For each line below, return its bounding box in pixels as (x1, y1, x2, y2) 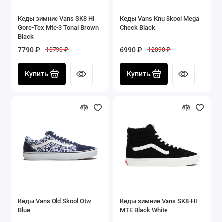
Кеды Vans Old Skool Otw (18, 197, 91, 205)
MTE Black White (120, 206, 167, 214)
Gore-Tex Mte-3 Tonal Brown (18, 23, 99, 31)
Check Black (120, 23, 155, 31)
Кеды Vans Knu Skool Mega (120, 14, 199, 22)
